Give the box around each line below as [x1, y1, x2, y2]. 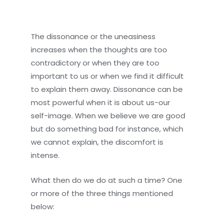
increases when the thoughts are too [31, 44, 168, 55]
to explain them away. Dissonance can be [31, 84, 183, 94]
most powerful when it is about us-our [31, 97, 171, 108]
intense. [31, 150, 60, 160]
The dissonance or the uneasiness [31, 31, 156, 42]
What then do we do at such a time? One [31, 175, 183, 185]
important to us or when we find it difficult [31, 70, 184, 81]
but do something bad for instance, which [31, 123, 184, 134]
